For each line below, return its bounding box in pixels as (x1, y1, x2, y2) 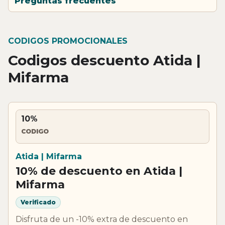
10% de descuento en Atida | (16, 164, 182, 178)
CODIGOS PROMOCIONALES (8, 36, 128, 46)
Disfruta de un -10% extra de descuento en (16, 214, 188, 224)
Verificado (21, 198, 56, 206)
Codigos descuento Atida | (8, 51, 201, 69)
